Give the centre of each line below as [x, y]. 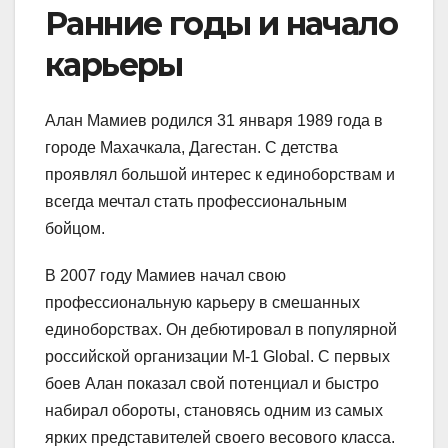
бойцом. [75, 229]
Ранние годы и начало [221, 23]
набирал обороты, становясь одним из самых [214, 411]
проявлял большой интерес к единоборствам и [220, 175]
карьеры [114, 64]
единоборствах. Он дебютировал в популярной [221, 330]
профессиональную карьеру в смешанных [202, 303]
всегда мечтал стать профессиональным [196, 202]
